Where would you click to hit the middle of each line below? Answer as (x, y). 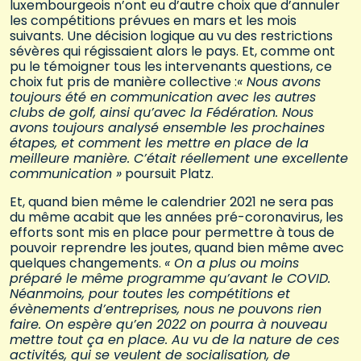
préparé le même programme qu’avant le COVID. (170, 279)
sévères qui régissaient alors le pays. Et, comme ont (172, 52)
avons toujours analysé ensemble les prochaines (167, 128)
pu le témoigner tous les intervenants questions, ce (171, 67)
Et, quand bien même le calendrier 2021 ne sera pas (172, 202)
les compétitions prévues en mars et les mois (153, 21)
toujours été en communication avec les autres (163, 98)
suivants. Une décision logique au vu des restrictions (171, 36)
